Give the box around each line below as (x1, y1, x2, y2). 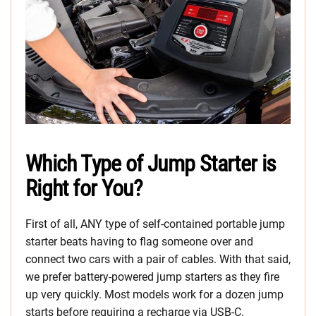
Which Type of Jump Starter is (25, 150, 276, 178)
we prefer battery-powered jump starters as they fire (25, 270, 279, 284)
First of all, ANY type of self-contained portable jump (25, 217, 285, 231)
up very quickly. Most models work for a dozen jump (25, 288, 284, 302)
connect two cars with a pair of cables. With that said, (25, 253, 291, 267)
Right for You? (25, 175, 143, 202)
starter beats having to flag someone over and (25, 235, 253, 249)
